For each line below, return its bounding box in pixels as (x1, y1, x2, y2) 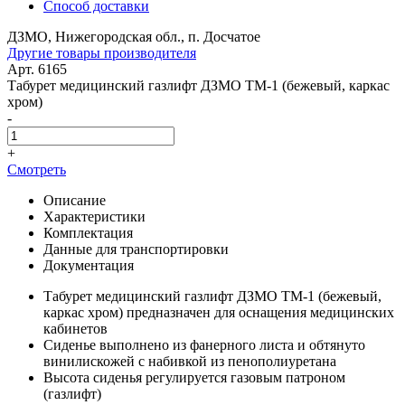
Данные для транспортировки (43, 240, 229, 257)
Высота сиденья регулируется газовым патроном (43, 369, 345, 385)
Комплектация (43, 224, 133, 240)
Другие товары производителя (7, 44, 196, 61)
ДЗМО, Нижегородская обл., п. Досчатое (7, 28, 260, 44)
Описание (43, 192, 106, 208)
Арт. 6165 (7, 61, 67, 77)
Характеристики (43, 208, 146, 224)
